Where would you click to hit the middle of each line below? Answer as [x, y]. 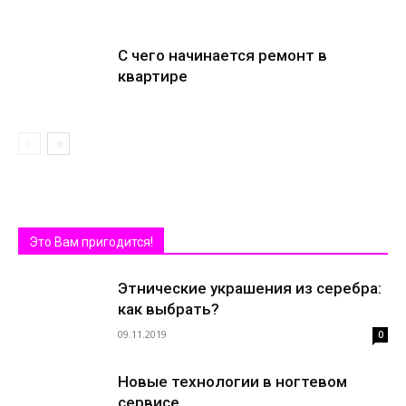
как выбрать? [169, 309]
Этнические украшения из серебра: [250, 288]
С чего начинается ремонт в [222, 55]
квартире [153, 76]
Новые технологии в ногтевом [232, 381]
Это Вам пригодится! [91, 242]
